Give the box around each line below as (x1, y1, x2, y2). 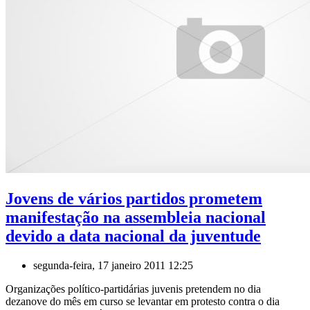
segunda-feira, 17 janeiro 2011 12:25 (33, 259, 193, 272)
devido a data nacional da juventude (6, 227, 261, 246)
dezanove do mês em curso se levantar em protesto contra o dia (6, 295, 280, 308)
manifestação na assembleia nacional (6, 208, 266, 227)
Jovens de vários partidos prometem (6, 190, 262, 208)
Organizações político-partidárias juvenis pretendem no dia (6, 283, 261, 295)
